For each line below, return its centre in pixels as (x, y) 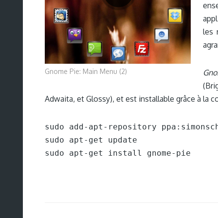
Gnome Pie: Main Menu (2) (86, 71)
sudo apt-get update (91, 140)
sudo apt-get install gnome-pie (118, 153)
